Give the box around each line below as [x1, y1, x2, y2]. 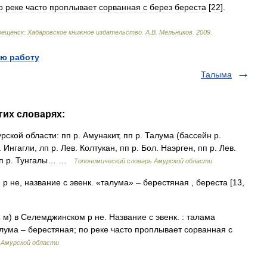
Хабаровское [27, 29, 67, 36]
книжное [69, 29, 94, 36]
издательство [96, 29, 142, 36]
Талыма [201, 70, 232, 79]
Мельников [159, 29, 193, 36]
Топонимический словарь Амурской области [74, 157, 212, 164]
